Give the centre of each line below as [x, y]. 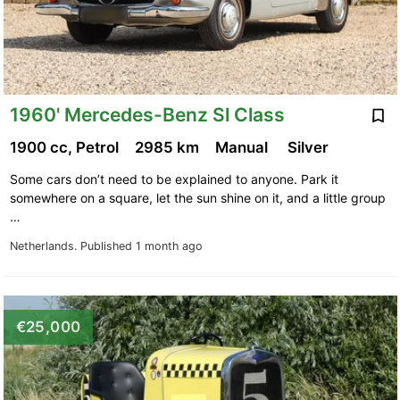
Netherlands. [45, 246]
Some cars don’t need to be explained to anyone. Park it [174, 179]
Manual [245, 147]
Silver [309, 147]
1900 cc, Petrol [66, 147]
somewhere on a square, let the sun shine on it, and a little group [197, 197]
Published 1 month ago [141, 246]
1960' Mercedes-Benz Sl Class [147, 115]
